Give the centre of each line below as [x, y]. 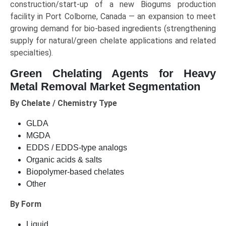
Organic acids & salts [64, 160]
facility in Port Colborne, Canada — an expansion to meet [113, 17]
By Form [26, 204]
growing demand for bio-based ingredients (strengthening [113, 29]
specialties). [32, 53]
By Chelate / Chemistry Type [64, 103]
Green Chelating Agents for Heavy [113, 74]
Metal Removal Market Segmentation [105, 87]
